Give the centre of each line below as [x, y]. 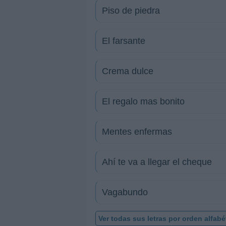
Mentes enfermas [137, 132]
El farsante [124, 41]
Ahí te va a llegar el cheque [157, 162]
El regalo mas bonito [143, 101]
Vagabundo [125, 192]
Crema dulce [128, 71]
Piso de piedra [131, 11]
